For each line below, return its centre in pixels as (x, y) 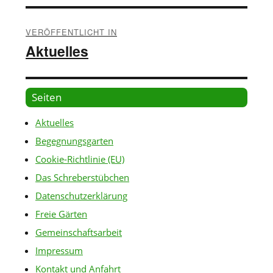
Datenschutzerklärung (82, 196)
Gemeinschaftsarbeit (79, 232)
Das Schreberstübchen (83, 178)
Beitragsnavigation (80, 16)
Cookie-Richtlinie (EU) (80, 159)
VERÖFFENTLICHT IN (72, 32)
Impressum (59, 251)
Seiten (47, 97)
